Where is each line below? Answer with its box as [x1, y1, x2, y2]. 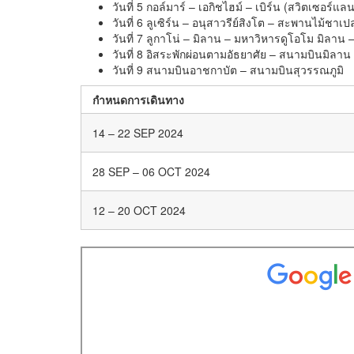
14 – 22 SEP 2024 [92, 125, 183, 141]
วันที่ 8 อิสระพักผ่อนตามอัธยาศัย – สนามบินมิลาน [112, 46, 351, 62]
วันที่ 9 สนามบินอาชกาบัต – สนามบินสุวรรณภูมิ [112, 62, 344, 77]
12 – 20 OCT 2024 [92, 202, 186, 218]
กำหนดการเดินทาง [92, 92, 184, 107]
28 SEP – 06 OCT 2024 [92, 164, 210, 179]
